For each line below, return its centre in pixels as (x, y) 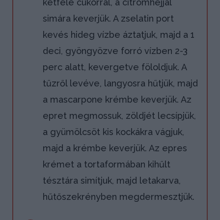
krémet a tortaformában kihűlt (106, 165)
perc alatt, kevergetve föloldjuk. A (114, 67)
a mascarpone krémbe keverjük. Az (117, 100)
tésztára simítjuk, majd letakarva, (111, 181)
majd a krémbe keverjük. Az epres (115, 148)
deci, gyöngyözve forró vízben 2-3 (115, 51)
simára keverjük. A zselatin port (108, 19)
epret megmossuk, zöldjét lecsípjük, (119, 116)
